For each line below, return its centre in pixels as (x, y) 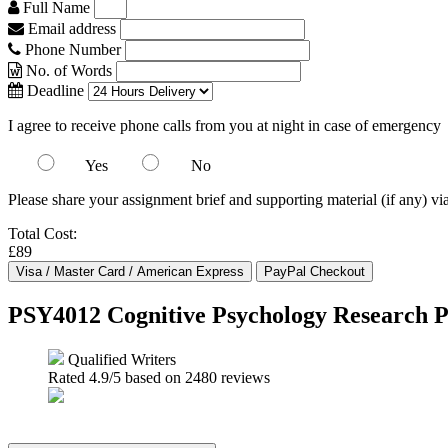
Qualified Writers (120, 359)
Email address (70, 28)
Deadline (53, 90)
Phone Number (73, 49)
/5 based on (147, 377)
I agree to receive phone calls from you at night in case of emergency (224, 125)
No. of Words (69, 70)
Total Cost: (42, 233)
